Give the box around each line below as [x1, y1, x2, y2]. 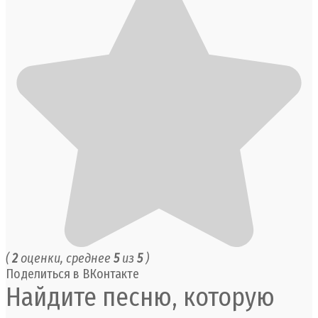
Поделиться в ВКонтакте [6, 265, 139, 282]
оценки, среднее [18, 250, 114, 266]
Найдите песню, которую [6, 281, 275, 313]
